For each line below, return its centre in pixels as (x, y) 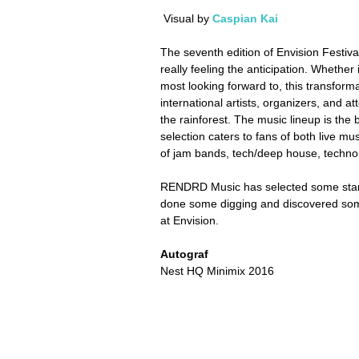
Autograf (184, 254)
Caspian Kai (245, 19)
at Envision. (190, 221)
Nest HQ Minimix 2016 (217, 271)
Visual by (188, 19)
